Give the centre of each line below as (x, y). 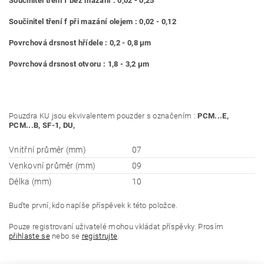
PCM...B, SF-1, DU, (43, 125)
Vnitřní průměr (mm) (48, 150)
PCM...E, (213, 116)
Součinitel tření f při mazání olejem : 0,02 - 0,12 (93, 22)
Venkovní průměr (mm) (52, 166)
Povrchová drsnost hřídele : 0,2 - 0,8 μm (80, 43)
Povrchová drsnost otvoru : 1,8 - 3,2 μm (79, 64)
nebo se (66, 236)
